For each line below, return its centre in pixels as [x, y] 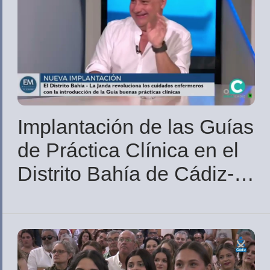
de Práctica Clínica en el [128, 150]
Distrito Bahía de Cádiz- [126, 174]
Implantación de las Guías [136, 127]
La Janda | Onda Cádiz [122, 197]
